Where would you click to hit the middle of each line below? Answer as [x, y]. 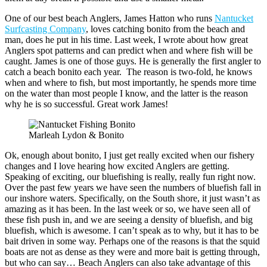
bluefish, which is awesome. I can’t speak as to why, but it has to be [132, 231]
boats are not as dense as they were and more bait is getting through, [132, 252]
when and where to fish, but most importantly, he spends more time [131, 83]
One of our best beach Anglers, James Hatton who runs [110, 18]
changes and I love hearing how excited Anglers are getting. [117, 166]
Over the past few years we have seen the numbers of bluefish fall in [133, 188]
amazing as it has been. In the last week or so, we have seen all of [128, 209]
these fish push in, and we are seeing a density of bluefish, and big [129, 220]
